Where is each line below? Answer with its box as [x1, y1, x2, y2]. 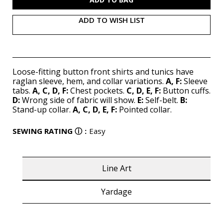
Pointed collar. [117, 104, 172, 115]
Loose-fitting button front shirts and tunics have [12, 66, 194, 77]
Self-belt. [143, 94, 180, 106]
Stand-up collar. [12, 104, 73, 115]
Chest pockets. [68, 85, 124, 96]
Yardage [101, 186, 132, 198]
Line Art [102, 163, 131, 174]
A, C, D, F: [30, 85, 68, 96]
